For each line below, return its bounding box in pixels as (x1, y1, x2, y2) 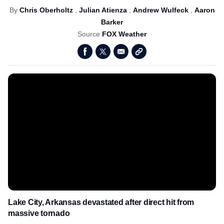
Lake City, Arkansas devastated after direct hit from (8, 198, 194, 206)
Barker (101, 18, 123, 26)
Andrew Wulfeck (132, 6, 188, 14)
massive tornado (8, 209, 70, 217)
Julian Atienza (78, 6, 127, 14)
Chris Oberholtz (19, 6, 73, 14)
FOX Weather (102, 30, 146, 38)
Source (77, 30, 102, 38)
